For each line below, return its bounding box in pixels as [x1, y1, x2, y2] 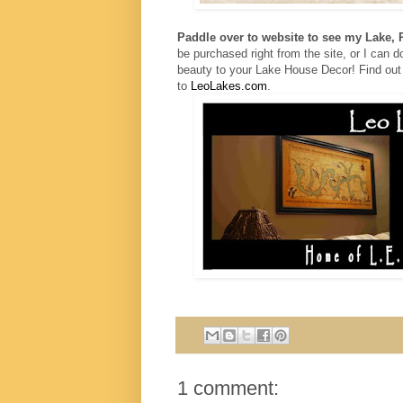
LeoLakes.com [191, 79, 267, 94]
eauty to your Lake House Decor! [184, 63, 355, 77]
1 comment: [177, 376, 279, 399]
